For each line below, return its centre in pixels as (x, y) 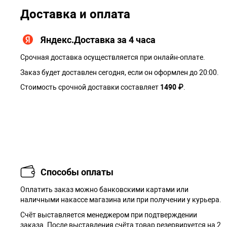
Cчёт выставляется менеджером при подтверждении (109, 215)
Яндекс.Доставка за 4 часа (98, 40)
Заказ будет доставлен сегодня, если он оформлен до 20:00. (120, 73)
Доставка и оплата (75, 14)
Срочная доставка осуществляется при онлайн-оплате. (113, 58)
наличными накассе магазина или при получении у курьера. (121, 200)
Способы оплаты (77, 172)
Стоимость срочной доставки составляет (90, 87)
